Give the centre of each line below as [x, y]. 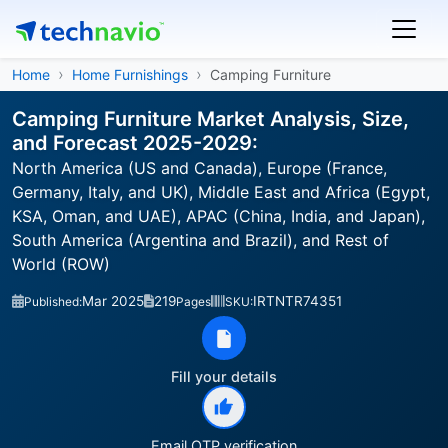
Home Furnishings [130, 74]
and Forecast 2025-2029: [135, 143]
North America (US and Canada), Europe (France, [199, 168]
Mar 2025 [113, 301]
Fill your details [224, 376]
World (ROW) [61, 264]
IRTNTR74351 [297, 301]
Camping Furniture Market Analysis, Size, [210, 119]
